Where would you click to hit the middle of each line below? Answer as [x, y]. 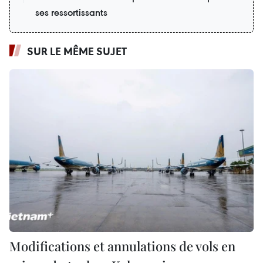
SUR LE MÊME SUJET [77, 51]
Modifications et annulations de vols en [122, 246]
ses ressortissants [71, 12]
